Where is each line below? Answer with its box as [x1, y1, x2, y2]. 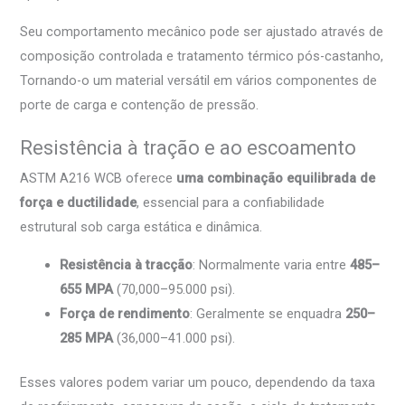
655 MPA [60, 280, 114, 297]
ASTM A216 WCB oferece [20, 170, 177, 187]
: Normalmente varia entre [193, 256, 351, 273]
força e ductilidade [20, 194, 137, 212]
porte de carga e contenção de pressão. [20, 96, 259, 113]
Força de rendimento [60, 305, 191, 322]
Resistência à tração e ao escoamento [20, 137, 357, 160]
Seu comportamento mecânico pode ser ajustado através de [20, 23, 384, 40]
